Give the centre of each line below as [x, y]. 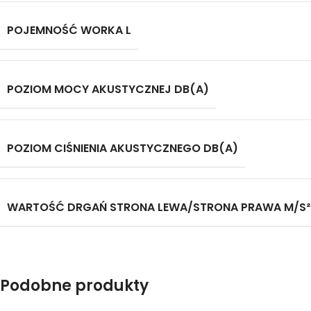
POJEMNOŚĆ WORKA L [69, 30]
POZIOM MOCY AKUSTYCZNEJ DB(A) [108, 89]
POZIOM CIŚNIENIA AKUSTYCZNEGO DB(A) [123, 148]
